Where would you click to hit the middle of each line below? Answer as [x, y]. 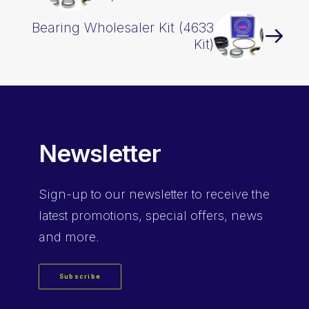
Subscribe [80, 277]
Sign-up [63, 194]
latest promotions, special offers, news [151, 216]
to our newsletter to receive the [179, 194]
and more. [69, 237]
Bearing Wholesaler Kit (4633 [123, 28]
